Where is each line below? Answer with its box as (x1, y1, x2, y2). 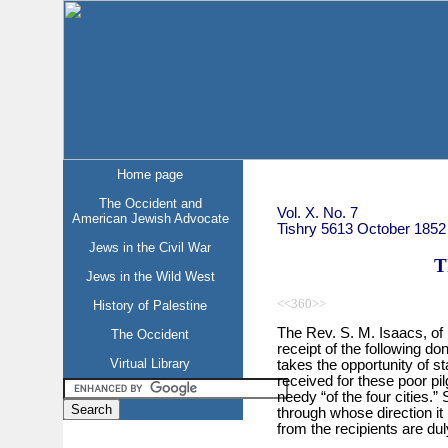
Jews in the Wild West (85, 269, 215, 284)
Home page (117, 167, 184, 182)
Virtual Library (110, 356, 191, 371)
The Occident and (98, 196, 202, 211)
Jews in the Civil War (89, 240, 212, 255)
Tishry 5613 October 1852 (276, 220, 446, 237)
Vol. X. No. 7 (276, 204, 358, 221)
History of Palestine (93, 298, 208, 313)
